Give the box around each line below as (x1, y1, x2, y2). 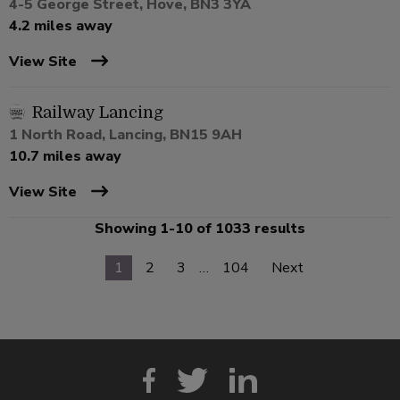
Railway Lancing (32, 104, 163, 122)
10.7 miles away (9, 146, 121, 167)
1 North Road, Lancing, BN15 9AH (9, 125, 242, 146)
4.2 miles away (9, 16, 112, 37)
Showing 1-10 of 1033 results (95, 219, 305, 239)
